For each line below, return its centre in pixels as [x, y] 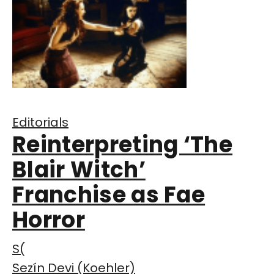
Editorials [40, 123]
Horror [49, 220]
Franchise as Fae [109, 195]
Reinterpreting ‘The [123, 145]
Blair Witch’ [79, 170]
